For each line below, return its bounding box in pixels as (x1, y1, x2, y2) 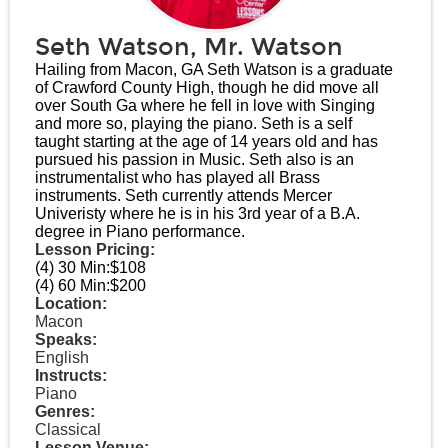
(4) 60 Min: (35, 277, 110, 294)
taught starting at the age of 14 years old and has (35, 133, 378, 150)
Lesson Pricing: (35, 241, 155, 258)
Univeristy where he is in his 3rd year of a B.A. (35, 205, 360, 222)
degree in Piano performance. (35, 223, 245, 240)
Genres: (35, 403, 95, 420)
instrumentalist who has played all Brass (35, 169, 320, 186)
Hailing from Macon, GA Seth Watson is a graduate (35, 61, 393, 78)
